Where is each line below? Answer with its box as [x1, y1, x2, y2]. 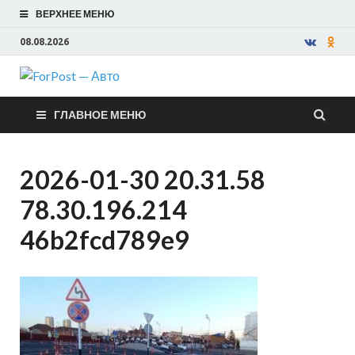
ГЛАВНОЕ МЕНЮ [54, 108, 146, 121]
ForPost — [132, 79, 277, 118]
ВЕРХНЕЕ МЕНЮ [36, 8, 114, 20]
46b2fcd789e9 [20, 224, 189, 255]
